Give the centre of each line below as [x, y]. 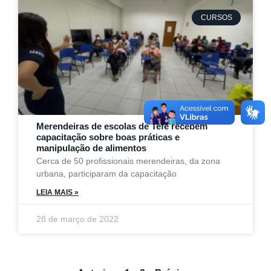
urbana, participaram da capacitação [106, 174]
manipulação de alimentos [91, 148]
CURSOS [216, 18]
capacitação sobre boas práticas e [108, 137]
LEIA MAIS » [57, 192]
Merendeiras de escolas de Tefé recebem [122, 126]
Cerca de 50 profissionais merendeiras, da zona [128, 161]
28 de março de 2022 [77, 219]
